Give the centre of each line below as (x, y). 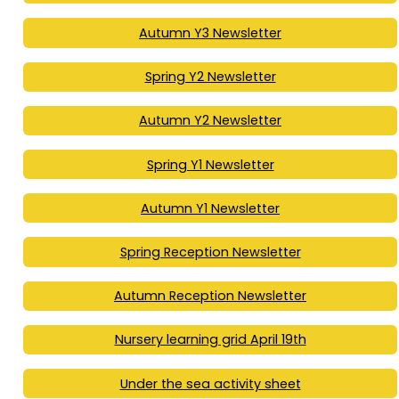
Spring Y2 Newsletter (210, 77)
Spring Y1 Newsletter (210, 164)
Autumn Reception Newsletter (210, 296)
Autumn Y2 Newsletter (210, 121)
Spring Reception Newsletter (210, 252)
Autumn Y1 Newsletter (210, 208)
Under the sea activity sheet (210, 383)
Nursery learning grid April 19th (210, 340)
